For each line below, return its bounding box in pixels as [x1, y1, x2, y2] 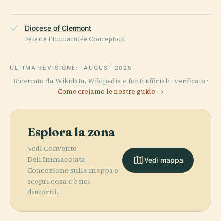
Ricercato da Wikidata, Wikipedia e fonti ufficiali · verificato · [13, 76, 208, 86]
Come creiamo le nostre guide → [57, 87, 164, 97]
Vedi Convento [27, 144, 77, 154]
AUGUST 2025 [83, 64, 133, 72]
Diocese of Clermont [25, 24, 91, 33]
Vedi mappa [144, 156, 183, 165]
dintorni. [27, 187, 59, 197]
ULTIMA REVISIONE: [10, 64, 81, 72]
